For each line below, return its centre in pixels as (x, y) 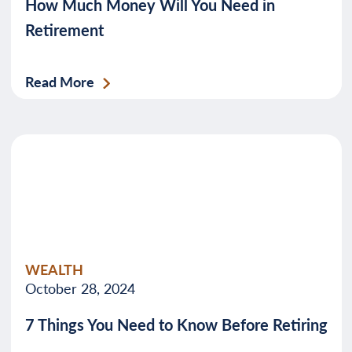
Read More (59, 81)
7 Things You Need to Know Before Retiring (176, 324)
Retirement (64, 30)
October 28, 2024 (80, 288)
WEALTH (54, 269)
